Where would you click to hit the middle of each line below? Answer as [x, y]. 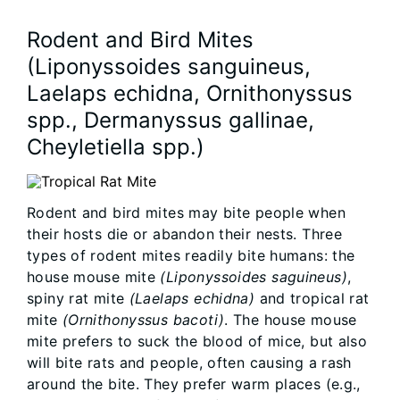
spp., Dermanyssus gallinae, [171, 121]
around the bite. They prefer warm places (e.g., [194, 384]
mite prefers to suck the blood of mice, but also [197, 342]
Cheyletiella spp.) [116, 147]
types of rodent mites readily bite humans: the [191, 256]
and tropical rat [314, 299]
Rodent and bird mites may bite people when [186, 213]
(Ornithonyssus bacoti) [143, 320]
